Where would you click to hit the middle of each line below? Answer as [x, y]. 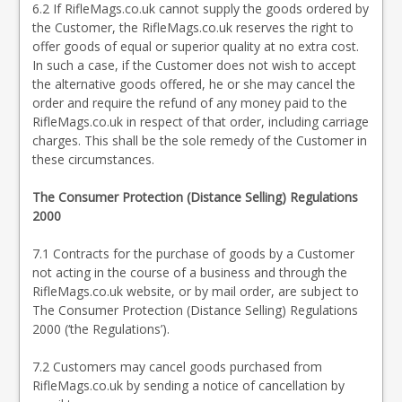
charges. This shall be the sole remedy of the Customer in [200, 140]
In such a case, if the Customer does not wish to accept [194, 65]
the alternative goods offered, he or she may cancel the [194, 84]
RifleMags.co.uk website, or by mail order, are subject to [196, 291]
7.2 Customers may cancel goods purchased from [177, 367]
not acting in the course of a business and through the [190, 272]
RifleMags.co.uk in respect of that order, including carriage [201, 122]
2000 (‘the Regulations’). [101, 329]
